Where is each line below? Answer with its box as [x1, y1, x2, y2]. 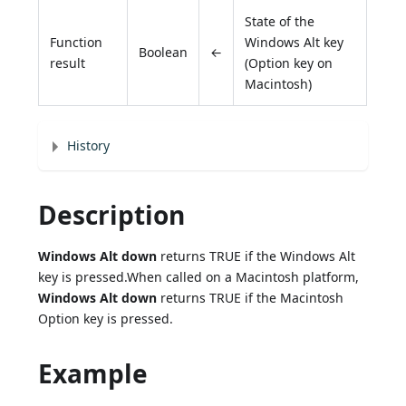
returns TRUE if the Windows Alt [157, 247, 356, 266]
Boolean [139, 43, 188, 62]
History [67, 137, 111, 155]
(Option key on [245, 54, 333, 72]
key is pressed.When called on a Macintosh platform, [38, 268, 360, 286]
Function [50, 34, 103, 52]
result [50, 54, 86, 72]
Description [38, 198, 186, 233]
